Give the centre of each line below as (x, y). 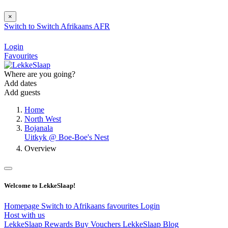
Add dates (20, 83)
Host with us (24, 215)
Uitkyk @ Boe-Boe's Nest (67, 137)
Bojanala (39, 128)
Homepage (23, 206)
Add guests (22, 93)
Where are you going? (40, 74)
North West (43, 119)
